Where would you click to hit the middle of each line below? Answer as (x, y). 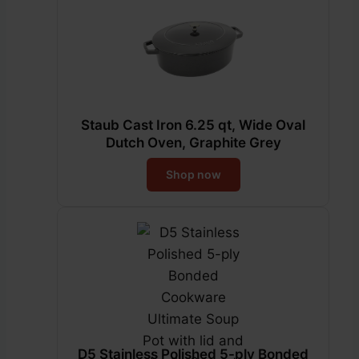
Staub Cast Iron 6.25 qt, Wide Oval (193, 125)
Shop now (193, 174)
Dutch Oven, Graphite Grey (193, 142)
